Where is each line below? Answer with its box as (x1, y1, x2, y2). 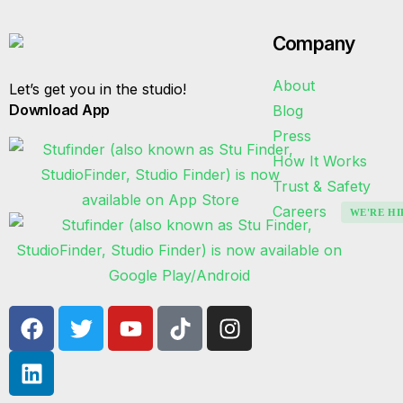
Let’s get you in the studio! (9, 80, 186, 99)
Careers (272, 201, 331, 220)
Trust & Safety (272, 176, 371, 195)
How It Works (272, 151, 367, 170)
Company (272, 31, 355, 55)
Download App (9, 101, 111, 120)
